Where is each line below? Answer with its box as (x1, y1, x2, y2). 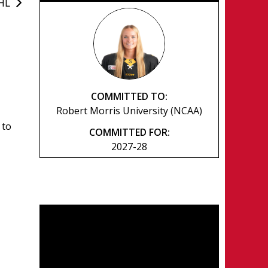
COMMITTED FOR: (89, 126, 170, 139)
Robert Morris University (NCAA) (56, 104, 202, 118)
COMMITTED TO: (91, 90, 167, 103)
